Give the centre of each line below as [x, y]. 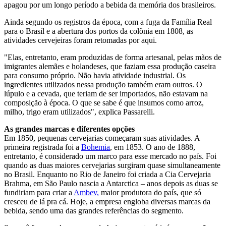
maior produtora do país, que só [150, 193]
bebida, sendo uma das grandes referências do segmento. [94, 211]
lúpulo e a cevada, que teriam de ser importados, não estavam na [106, 94]
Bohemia [96, 147]
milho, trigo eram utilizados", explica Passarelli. [79, 112]
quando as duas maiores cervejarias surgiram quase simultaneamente [112, 165]
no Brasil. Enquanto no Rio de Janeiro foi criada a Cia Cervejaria [107, 175]
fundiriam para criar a [39, 193]
